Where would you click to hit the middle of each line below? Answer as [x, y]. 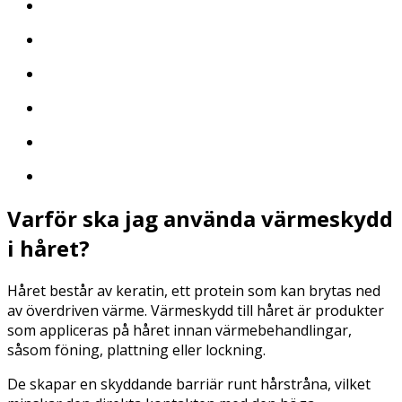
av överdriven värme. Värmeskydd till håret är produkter [196, 310]
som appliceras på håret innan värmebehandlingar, [179, 330]
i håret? [48, 248]
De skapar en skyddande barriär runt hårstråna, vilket [189, 384]
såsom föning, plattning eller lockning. [136, 350]
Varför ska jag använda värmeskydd [200, 218]
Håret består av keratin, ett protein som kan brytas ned [194, 290]
